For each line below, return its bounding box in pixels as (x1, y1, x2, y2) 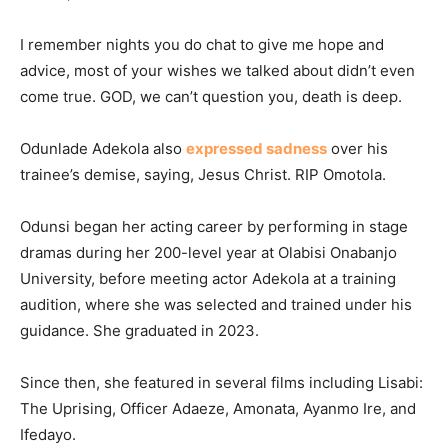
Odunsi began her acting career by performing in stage (20, 217, 408, 237)
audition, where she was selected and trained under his (20, 295, 412, 315)
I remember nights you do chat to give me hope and (20, 35, 384, 55)
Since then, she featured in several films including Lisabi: (20, 373, 423, 393)
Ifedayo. (20, 425, 76, 445)
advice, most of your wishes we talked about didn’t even (20, 61, 415, 81)
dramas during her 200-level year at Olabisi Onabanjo (20, 243, 397, 263)
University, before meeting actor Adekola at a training (20, 269, 396, 289)
